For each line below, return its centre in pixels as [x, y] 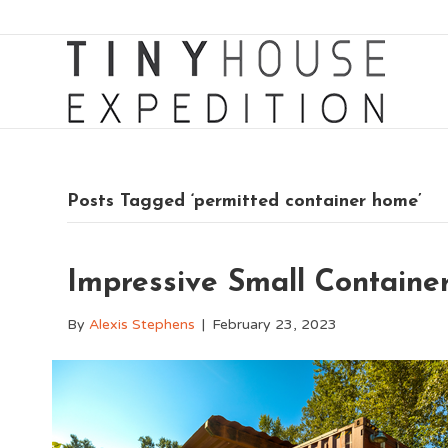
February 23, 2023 [275, 324]
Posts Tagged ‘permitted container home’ [245, 201]
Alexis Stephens [142, 324]
